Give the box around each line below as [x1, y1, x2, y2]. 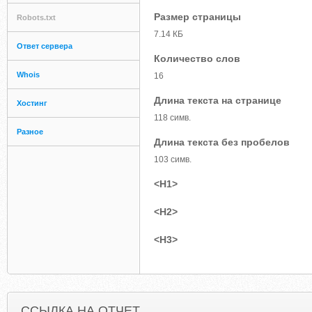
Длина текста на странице [154, 95, 281, 106]
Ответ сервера [17, 42, 72, 50]
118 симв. [154, 113, 191, 123]
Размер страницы [154, 11, 241, 22]
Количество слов [154, 53, 240, 64]
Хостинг [17, 99, 47, 107]
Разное [17, 127, 43, 136]
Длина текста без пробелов [154, 136, 290, 148]
